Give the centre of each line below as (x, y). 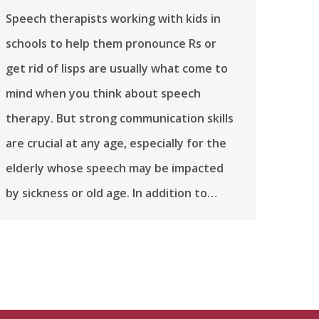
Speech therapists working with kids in (113, 18)
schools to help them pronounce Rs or (111, 43)
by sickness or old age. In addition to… (111, 193)
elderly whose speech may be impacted (115, 168)
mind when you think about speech (103, 93)
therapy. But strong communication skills (120, 118)
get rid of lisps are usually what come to (117, 68)
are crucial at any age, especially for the (116, 143)
